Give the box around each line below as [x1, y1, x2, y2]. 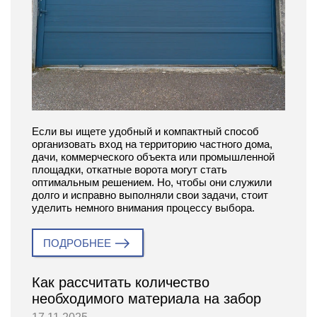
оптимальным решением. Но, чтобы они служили [32, 176, 272, 189]
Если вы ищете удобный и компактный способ [32, 125, 259, 138]
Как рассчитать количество [32, 275, 209, 291]
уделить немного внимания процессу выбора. [32, 202, 255, 214]
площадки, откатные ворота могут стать [32, 163, 227, 176]
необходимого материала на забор [32, 291, 261, 307]
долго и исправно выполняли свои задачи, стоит [32, 189, 268, 202]
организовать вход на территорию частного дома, [32, 138, 272, 151]
